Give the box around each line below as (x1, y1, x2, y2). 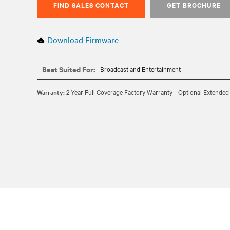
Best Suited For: (42, 64, 95, 74)
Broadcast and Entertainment (100, 64, 181, 73)
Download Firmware (47, 34, 119, 45)
